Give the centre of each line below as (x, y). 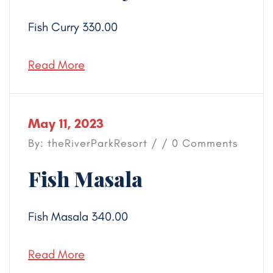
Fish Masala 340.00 (78, 216)
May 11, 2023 (66, 123)
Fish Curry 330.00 (73, 27)
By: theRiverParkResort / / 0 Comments (133, 143)
